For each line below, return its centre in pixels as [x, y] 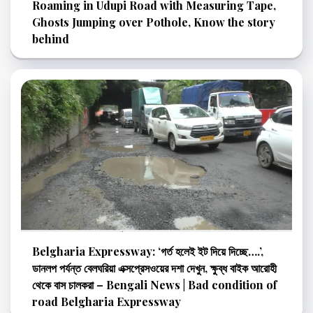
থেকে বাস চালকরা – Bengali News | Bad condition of [154, 285]
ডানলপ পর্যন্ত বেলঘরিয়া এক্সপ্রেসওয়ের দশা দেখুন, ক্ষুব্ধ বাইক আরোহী [154, 268]
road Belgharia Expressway [107, 302]
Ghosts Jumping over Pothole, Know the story [154, 22]
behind [51, 38]
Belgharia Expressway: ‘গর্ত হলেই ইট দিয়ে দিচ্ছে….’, [148, 252]
